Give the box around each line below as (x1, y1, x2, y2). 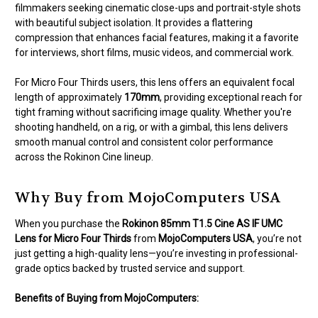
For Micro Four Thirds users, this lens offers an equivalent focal (15, 77, 295, 89)
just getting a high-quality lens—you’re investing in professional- (15, 248, 298, 260)
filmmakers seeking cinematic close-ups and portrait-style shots (15, 2, 301, 14)
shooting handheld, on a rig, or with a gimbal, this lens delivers (15, 121, 288, 133)
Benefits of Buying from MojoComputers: (15, 292, 199, 305)
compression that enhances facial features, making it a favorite (15, 32, 299, 44)
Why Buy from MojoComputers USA (15, 189, 281, 207)
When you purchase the (15, 218, 122, 230)
